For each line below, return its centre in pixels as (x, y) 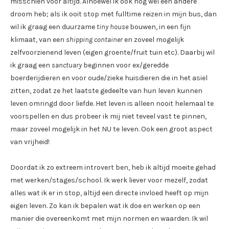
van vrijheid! (30, 142)
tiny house (112, 27)
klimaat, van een (38, 40)
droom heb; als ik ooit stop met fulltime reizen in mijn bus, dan (113, 14)
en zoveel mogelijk (153, 40)
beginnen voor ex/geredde (125, 65)
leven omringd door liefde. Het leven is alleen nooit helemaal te (112, 104)
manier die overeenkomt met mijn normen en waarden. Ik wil (109, 219)
